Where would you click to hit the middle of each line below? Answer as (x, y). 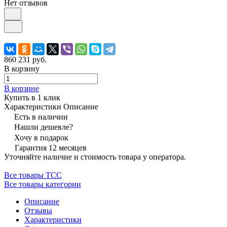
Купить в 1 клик (32, 97)
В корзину (22, 68)
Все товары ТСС (33, 175)
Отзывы (38, 210)
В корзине (22, 88)
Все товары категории (43, 184)
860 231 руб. (25, 59)
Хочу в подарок (41, 137)
